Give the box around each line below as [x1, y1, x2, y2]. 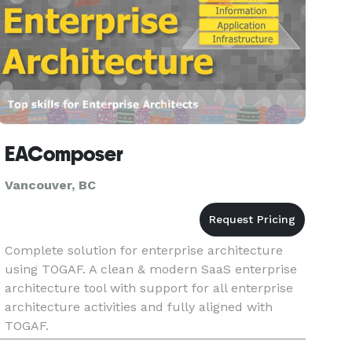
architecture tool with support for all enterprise [5, 280, 294, 295]
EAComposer [5, 142, 124, 166]
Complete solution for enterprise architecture [5, 243, 284, 258]
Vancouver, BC [5, 178, 97, 192]
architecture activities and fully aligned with [5, 299, 273, 314]
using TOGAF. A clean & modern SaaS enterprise [5, 262, 298, 277]
